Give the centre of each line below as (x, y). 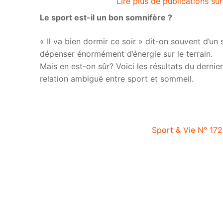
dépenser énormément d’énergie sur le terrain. (126, 54)
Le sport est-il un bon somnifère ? (106, 18)
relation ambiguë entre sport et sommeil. (117, 78)
